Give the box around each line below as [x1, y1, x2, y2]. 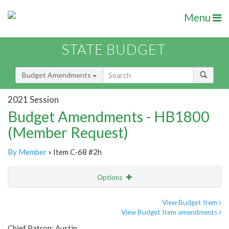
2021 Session [8, 94, 59, 105]
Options [97, 173, 124, 182]
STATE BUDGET [62, 41, 166, 58]
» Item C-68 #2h [47, 147, 102, 157]
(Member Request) [8, 123, 128, 142]
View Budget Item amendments [121, 208, 219, 217]
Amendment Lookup [10, 215, 75, 224]
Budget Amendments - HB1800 [8, 107, 210, 126]
